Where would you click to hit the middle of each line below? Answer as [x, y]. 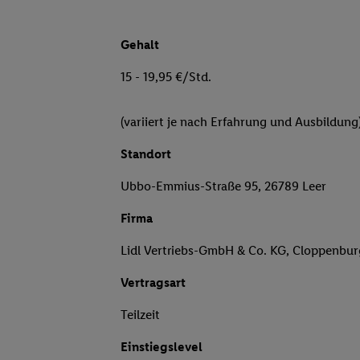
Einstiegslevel [162, 347]
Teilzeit [140, 315]
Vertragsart [153, 283]
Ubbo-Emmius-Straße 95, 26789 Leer [223, 186]
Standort [146, 154]
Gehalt [140, 45]
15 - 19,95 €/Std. [166, 77]
